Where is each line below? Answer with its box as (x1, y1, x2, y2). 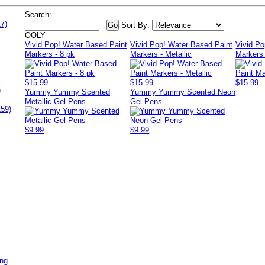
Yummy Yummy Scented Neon (130, 88, 236, 96)
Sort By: (119, 21, 152, 30)
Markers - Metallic (130, 50, 192, 59)
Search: (25, 10, 51, 19)
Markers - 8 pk (25, 50, 75, 59)
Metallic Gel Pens (25, 97, 86, 106)
